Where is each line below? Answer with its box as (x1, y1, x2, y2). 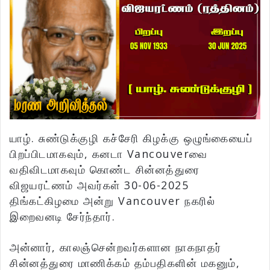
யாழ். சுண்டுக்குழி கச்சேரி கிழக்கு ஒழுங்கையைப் (10, 131, 253, 146)
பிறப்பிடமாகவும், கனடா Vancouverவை (10, 146, 208, 162)
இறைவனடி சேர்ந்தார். (10, 209, 115, 224)
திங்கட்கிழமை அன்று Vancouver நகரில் (10, 193, 215, 209)
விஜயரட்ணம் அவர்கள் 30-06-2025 (10, 178, 189, 193)
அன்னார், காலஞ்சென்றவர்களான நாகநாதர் (10, 240, 222, 255)
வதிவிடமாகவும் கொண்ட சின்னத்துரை (10, 162, 200, 177)
